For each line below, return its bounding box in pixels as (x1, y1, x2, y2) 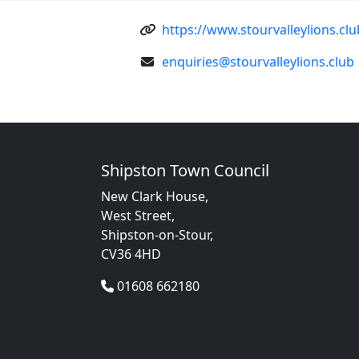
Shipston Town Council (101, 159, 269, 181)
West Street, (101, 207, 175, 224)
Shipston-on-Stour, (101, 226, 213, 244)
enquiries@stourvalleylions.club (162, 53, 354, 71)
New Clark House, (101, 188, 208, 205)
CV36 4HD (101, 245, 161, 263)
